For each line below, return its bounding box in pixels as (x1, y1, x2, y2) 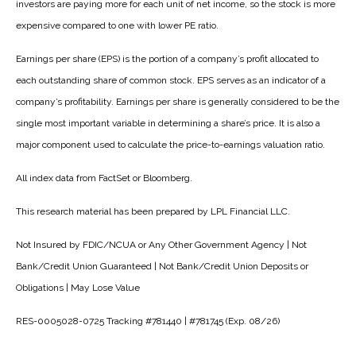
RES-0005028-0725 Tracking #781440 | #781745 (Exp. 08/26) (16, 315, 280, 327)
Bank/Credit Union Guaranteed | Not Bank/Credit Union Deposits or (16, 260, 308, 272)
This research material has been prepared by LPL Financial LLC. (16, 205, 290, 217)
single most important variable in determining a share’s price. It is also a (16, 117, 320, 129)
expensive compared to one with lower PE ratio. (16, 19, 219, 31)
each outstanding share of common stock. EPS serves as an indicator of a (16, 74, 326, 86)
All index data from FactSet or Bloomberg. (16, 172, 192, 184)
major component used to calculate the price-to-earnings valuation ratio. (16, 138, 325, 150)
